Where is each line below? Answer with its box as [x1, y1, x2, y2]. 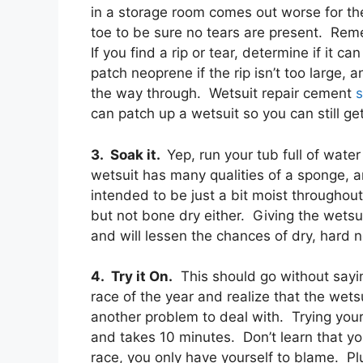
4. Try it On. [91, 268, 173, 285]
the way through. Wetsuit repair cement [91, 85, 356, 102]
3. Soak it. [91, 146, 167, 163]
